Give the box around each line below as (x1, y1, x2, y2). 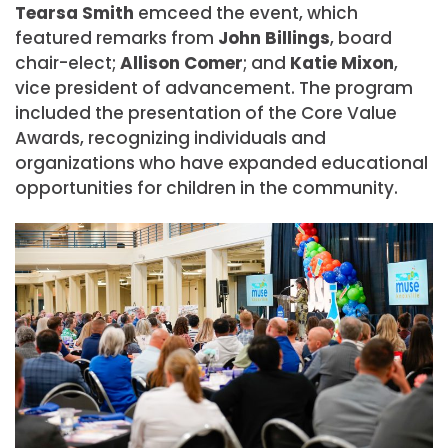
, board (330, 26, 392, 51)
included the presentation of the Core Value (15, 101, 397, 126)
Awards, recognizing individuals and (15, 126, 326, 151)
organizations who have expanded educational (15, 151, 428, 176)
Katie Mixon (290, 51, 394, 76)
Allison (120, 51, 180, 76)
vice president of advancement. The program (15, 76, 413, 101)
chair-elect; (15, 51, 120, 76)
